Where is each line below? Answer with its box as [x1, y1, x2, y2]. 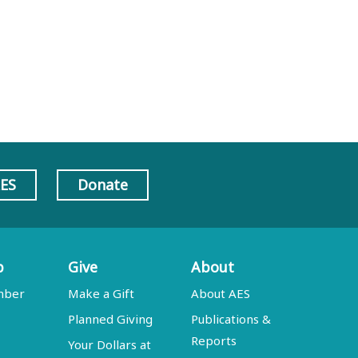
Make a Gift [68, 285, 135, 301]
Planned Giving [68, 311, 153, 327]
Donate [77, 175, 128, 194]
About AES [191, 285, 251, 301]
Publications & [191, 311, 272, 327]
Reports [191, 332, 237, 348]
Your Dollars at [68, 336, 152, 352]
